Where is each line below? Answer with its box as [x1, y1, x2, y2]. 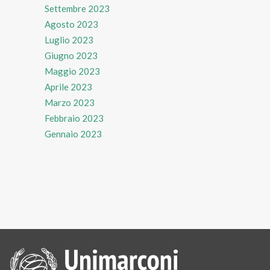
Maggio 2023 [45, 65, 100, 77]
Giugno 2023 [45, 49, 98, 61]
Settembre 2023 [45, 2, 110, 14]
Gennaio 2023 [45, 128, 102, 139]
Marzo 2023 [45, 96, 95, 108]
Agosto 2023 [45, 18, 98, 30]
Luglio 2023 [45, 34, 93, 45]
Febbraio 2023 [45, 112, 104, 124]
